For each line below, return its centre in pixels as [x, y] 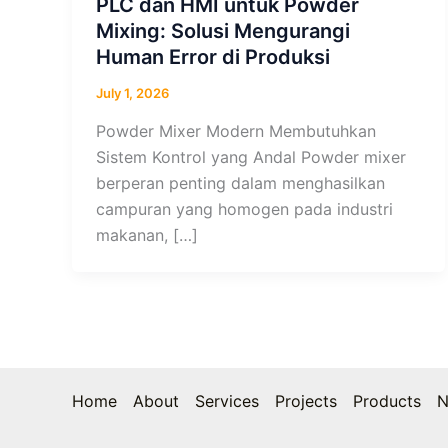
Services [227, 401]
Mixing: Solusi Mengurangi [223, 31]
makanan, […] [147, 234]
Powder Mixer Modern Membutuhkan [236, 130]
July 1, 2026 [132, 93]
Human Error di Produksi [213, 57]
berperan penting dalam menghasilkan [240, 182]
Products [387, 401]
